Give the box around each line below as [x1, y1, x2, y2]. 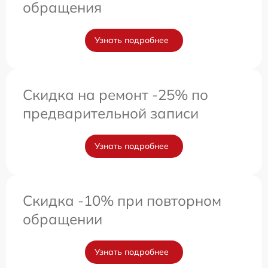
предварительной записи [23, 104, 199, 123]
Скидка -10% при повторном [23, 191, 221, 210]
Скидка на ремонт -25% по [23, 86, 208, 104]
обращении [23, 210, 102, 229]
